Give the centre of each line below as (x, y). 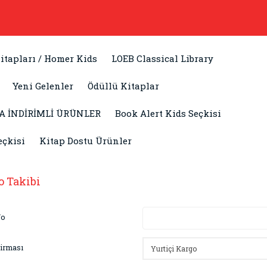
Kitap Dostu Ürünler (86, 141)
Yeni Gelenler (43, 86)
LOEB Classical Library (162, 58)
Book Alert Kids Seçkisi (168, 113)
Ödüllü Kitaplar (123, 86)
